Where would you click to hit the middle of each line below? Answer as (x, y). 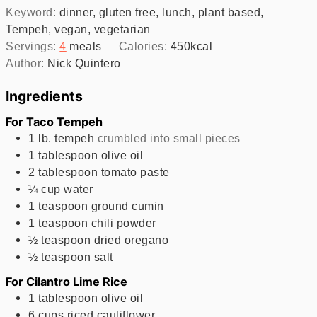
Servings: (33, 46)
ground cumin (127, 206)
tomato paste (135, 172)
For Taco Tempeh (54, 121)
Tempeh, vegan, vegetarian (78, 29)
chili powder (123, 223)
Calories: (144, 46)
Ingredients (45, 96)
